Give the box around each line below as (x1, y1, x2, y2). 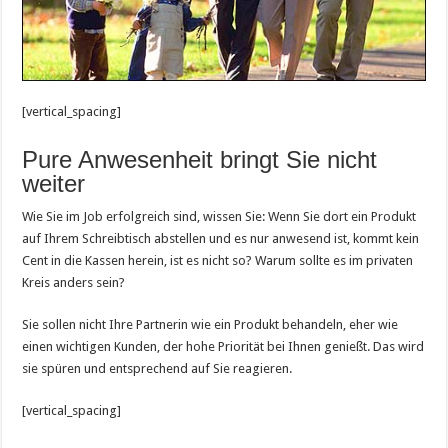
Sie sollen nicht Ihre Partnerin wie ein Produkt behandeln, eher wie (22, 316, 399, 332)
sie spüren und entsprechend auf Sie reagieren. (22, 360, 293, 376)
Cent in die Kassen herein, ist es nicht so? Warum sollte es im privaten (22, 252, 414, 268)
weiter (22, 169, 86, 197)
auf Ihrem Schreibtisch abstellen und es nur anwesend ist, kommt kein (22, 230, 420, 246)
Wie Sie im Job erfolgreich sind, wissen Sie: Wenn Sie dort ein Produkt (22, 208, 417, 224)
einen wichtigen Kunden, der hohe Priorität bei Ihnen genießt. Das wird (22, 338, 425, 354)
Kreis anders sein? (22, 274, 126, 290)
